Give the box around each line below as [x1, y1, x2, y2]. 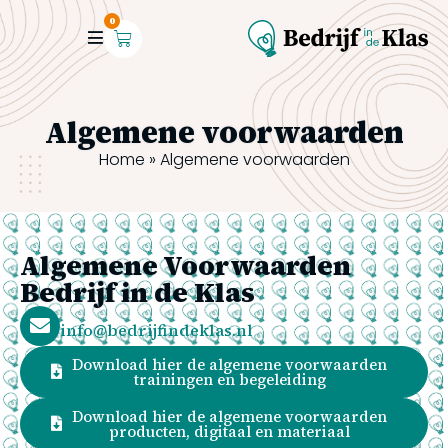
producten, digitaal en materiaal [109, 421, 350, 442]
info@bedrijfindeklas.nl [60, 319, 253, 341]
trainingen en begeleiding [133, 369, 326, 390]
